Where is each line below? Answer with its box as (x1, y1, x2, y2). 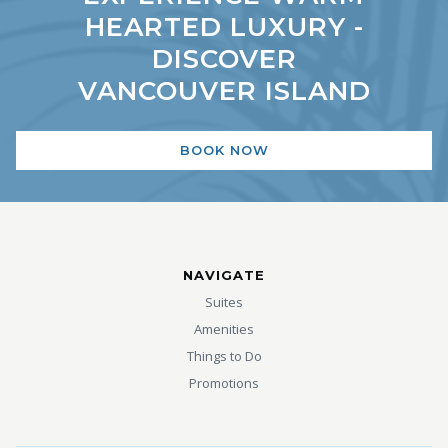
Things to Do (186, 347, 262, 366)
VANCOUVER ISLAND (77, 75, 371, 108)
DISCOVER (151, 43, 297, 76)
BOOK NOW (179, 142, 269, 159)
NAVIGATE (183, 267, 265, 284)
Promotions (189, 374, 259, 393)
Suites (205, 293, 243, 312)
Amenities (194, 320, 254, 339)
